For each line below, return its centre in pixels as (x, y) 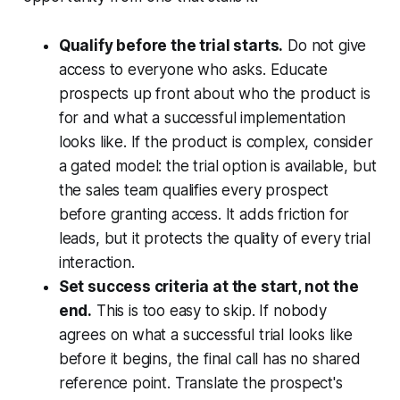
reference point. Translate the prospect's (200, 383)
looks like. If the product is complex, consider (216, 142)
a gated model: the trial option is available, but (217, 167)
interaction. (96, 263)
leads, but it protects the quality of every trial (214, 239)
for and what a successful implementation (202, 118)
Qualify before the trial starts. (171, 46)
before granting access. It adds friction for (204, 215)
